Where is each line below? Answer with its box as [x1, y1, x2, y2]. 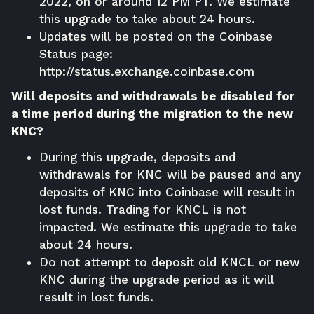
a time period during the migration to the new [11, 106, 293, 121]
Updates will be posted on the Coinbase [39, 29, 273, 43]
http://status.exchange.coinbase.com [39, 64, 254, 78]
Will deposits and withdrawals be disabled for [11, 88, 294, 103]
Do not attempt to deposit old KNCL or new [39, 254, 300, 269]
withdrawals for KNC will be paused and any [39, 167, 301, 182]
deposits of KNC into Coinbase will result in [39, 184, 295, 199]
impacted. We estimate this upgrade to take [39, 219, 297, 234]
